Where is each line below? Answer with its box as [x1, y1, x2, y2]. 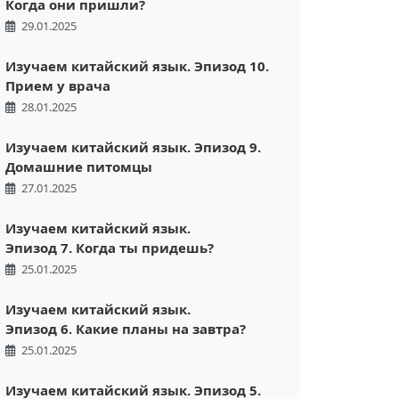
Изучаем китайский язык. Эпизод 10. [5, 57, 269, 76]
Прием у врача [5, 77, 110, 95]
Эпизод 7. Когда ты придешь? [5, 239, 214, 257]
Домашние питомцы [5, 158, 152, 176]
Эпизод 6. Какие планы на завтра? [5, 320, 246, 338]
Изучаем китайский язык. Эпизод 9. [5, 138, 261, 157]
